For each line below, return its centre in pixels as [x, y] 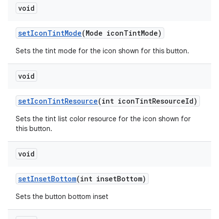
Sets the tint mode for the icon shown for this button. [102, 51]
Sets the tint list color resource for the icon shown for [103, 119]
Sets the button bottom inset [62, 197]
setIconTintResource [58, 101]
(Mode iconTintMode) [122, 33]
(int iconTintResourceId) [148, 101]
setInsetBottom [47, 179]
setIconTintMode [50, 33]
